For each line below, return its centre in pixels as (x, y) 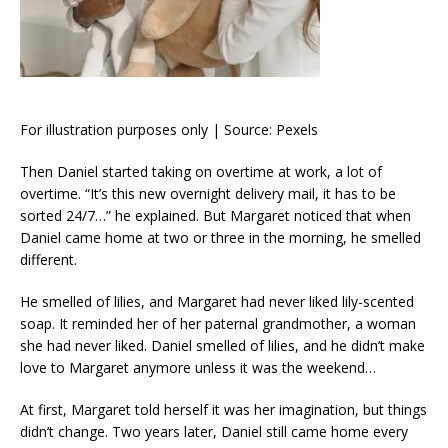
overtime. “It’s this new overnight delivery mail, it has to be (208, 193)
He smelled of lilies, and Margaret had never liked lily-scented (217, 301)
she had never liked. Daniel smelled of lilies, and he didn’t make (222, 345)
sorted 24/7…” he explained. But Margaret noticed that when (215, 215)
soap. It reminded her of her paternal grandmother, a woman (218, 323)
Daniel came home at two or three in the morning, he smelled (220, 237)
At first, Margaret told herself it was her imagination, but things (223, 409)
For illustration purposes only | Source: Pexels (169, 129)
